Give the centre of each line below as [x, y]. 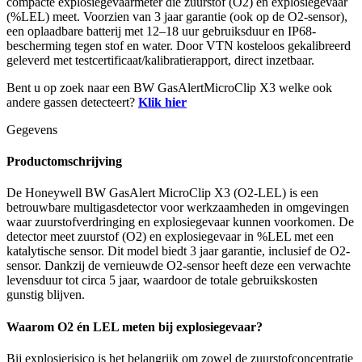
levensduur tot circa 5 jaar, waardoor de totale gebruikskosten [162, 280]
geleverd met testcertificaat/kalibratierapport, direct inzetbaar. [160, 60]
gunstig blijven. [46, 295]
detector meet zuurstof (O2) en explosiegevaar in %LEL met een [170, 237]
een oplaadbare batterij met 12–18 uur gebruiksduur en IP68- [161, 31]
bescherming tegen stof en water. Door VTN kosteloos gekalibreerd [179, 45]
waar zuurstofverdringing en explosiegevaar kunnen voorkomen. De [180, 222]
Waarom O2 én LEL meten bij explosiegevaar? [135, 326]
